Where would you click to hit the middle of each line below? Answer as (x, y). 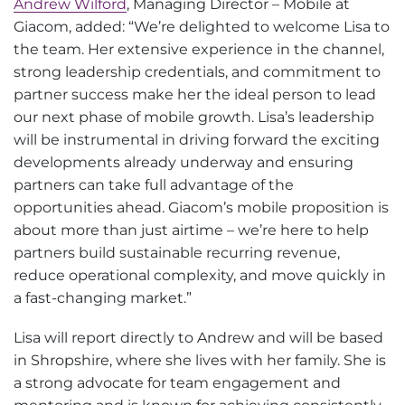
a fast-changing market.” (103, 298)
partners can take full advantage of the (154, 185)
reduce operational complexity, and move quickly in (200, 276)
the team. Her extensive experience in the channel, (199, 50)
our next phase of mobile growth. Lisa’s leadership (194, 118)
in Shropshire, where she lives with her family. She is (200, 361)
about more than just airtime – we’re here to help (191, 231)
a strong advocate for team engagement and (177, 383)
